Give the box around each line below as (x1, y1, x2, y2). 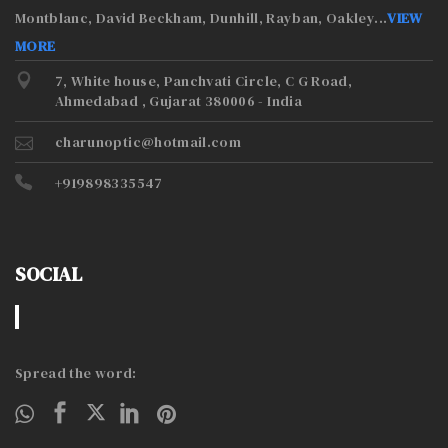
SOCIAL (15, 259, 82, 288)
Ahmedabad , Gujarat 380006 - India (55, 90, 302, 111)
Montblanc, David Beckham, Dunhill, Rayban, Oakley (15, 7, 375, 28)
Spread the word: (15, 362, 137, 383)
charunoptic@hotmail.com (55, 131, 242, 152)
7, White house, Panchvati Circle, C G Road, (55, 70, 353, 91)
